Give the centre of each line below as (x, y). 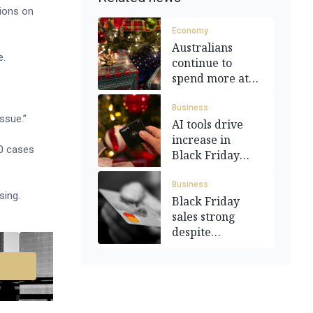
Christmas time (212, 94)
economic (197, 247)
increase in (201, 140)
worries (193, 263)
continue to (202, 63)
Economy (190, 31)
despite (191, 232)
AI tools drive (208, 124)
